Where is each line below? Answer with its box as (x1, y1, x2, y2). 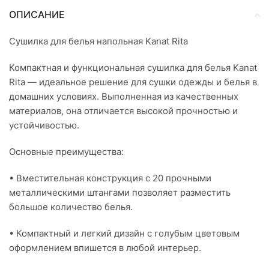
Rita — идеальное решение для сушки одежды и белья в (9, 76, 257, 88)
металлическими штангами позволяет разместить (9, 187, 231, 199)
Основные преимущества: (9, 146, 124, 158)
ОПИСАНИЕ (9, 8, 65, 21)
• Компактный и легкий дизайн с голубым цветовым (9, 228, 240, 240)
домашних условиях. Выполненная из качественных (9, 91, 238, 103)
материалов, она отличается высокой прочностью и (9, 105, 238, 117)
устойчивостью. (9, 119, 79, 131)
